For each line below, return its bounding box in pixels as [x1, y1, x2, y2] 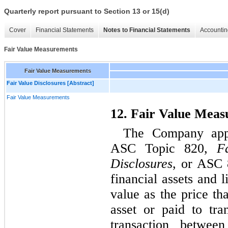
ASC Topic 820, [110, 140, 217, 156]
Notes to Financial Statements [103, 26, 190, 34]
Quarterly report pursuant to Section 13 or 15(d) [4, 7, 169, 16]
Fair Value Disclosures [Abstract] [7, 79, 94, 86]
